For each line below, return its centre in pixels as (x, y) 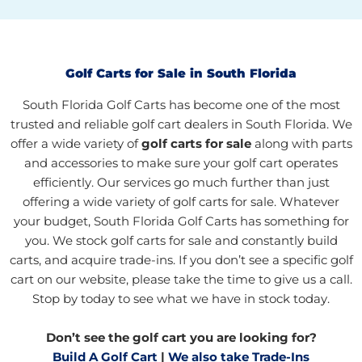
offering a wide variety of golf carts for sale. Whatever (181, 202)
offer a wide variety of (76, 144)
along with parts (303, 144)
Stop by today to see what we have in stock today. (181, 299)
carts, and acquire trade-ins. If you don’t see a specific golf (181, 261)
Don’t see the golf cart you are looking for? (181, 337)
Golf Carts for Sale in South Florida (181, 74)
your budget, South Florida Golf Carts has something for (181, 222)
